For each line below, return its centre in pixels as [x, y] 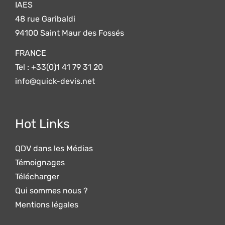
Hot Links [42, 124]
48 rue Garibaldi [45, 19]
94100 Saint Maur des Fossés [70, 33]
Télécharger [37, 177]
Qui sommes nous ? [51, 191]
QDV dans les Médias [54, 149]
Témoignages [40, 163]
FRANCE [31, 53]
